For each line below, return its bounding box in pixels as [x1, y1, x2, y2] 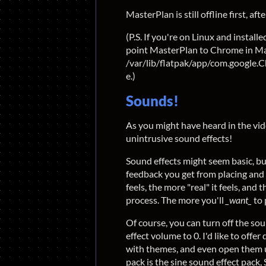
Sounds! [126, 92, 179, 109]
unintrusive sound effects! [126, 132, 232, 144]
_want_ [226, 194, 252, 205]
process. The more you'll [126, 194, 226, 205]
